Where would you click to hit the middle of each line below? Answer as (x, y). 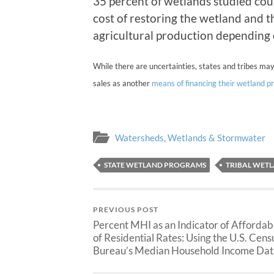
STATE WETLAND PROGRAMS (155, 165)
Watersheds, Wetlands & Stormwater (190, 138)
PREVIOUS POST (126, 209)
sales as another (122, 83)
